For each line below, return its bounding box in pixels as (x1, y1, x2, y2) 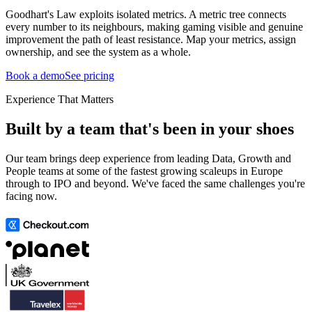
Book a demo (6, 69, 65, 81)
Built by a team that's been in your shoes (6, 119, 294, 138)
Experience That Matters (6, 93, 114, 105)
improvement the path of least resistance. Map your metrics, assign (6, 33, 296, 45)
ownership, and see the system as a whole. (6, 45, 191, 58)
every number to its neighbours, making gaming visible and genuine (6, 20, 303, 33)
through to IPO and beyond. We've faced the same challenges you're (6, 177, 305, 189)
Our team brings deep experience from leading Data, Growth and (6, 152, 291, 164)
